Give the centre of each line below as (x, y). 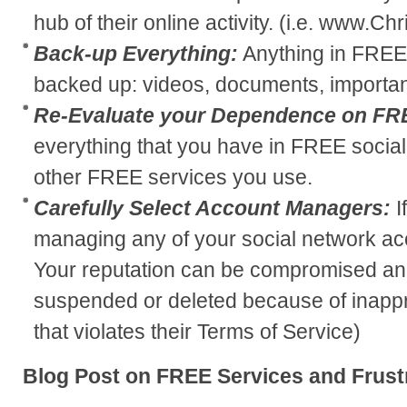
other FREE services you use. (173, 177)
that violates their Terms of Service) (197, 331)
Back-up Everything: (136, 53)
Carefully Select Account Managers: (212, 208)
